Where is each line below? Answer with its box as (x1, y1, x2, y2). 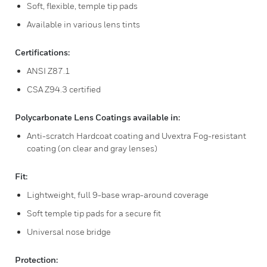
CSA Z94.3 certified (27, 84, 101, 94)
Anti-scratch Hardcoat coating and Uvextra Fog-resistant (27, 131, 246, 141)
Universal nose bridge (27, 226, 111, 237)
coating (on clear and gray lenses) (27, 143, 157, 153)
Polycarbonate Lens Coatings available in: (15, 112, 180, 122)
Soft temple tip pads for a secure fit (27, 208, 161, 218)
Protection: (15, 254, 58, 265)
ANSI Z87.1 (27, 66, 70, 76)
